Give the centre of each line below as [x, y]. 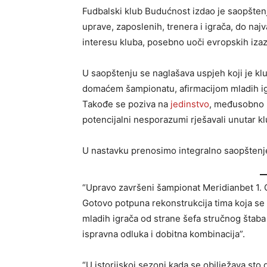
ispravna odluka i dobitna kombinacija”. [164, 234]
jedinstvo [190, 104]
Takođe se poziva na [126, 104]
